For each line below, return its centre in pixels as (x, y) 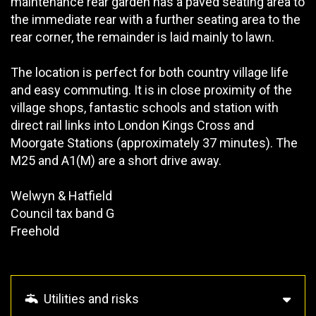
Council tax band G (62, 213)
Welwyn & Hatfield (61, 195)
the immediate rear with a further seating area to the (156, 19)
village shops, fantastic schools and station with (145, 107)
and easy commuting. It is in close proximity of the (151, 90)
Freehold (35, 231)
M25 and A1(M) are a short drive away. (116, 160)
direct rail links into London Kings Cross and (132, 125)
